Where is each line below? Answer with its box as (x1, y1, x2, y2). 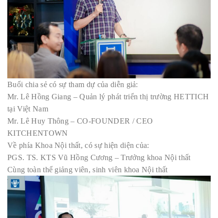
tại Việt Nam (7, 104, 48, 113)
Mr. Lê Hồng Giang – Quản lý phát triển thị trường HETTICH (7, 92, 209, 101)
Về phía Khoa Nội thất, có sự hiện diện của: (7, 141, 149, 149)
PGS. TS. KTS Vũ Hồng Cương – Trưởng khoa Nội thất (7, 153, 191, 162)
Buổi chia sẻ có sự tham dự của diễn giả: (7, 80, 138, 89)
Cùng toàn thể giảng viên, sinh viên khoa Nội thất (7, 165, 168, 174)
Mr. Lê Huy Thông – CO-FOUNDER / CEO (7, 116, 153, 125)
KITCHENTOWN (7, 128, 68, 137)
